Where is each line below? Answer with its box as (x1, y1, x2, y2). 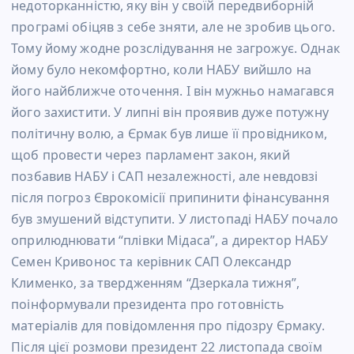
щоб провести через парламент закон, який (11, 146, 290, 164)
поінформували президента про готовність (11, 296, 285, 314)
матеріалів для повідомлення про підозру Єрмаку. (11, 317, 325, 335)
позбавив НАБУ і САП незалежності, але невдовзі (11, 168, 318, 186)
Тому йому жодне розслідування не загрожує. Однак (11, 40, 340, 58)
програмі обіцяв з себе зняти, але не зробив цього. (11, 18, 336, 36)
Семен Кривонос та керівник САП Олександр (11, 253, 292, 271)
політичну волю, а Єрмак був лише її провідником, (11, 125, 327, 143)
